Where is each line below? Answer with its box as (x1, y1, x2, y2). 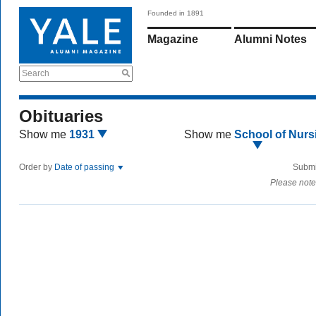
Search (22, 68, 49, 78)
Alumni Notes (234, 33, 307, 45)
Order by (19, 162, 54, 172)
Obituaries (19, 107, 103, 126)
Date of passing (54, 162, 116, 172)
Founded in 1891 (147, 9, 204, 17)
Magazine (147, 33, 198, 45)
